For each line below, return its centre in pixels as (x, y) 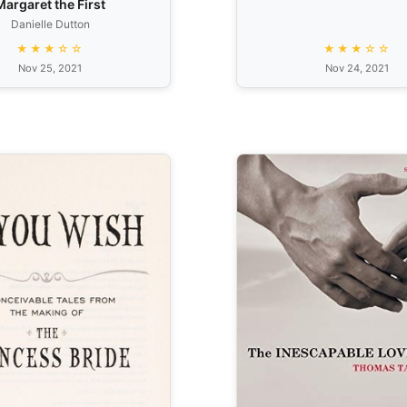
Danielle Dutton (50, 24)
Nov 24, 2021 (357, 68)
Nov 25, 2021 (50, 68)
